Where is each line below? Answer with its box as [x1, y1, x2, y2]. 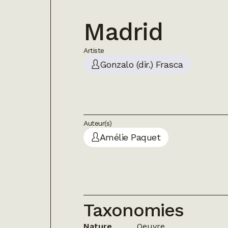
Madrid [83, 17, 163, 47]
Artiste [83, 46, 105, 55]
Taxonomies [83, 199, 184, 221]
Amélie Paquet [100, 132, 160, 143]
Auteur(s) [83, 119, 112, 128]
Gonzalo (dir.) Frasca [100, 59, 183, 70]
